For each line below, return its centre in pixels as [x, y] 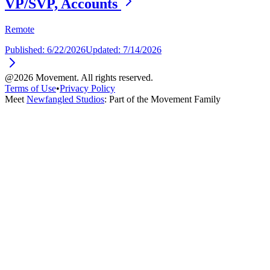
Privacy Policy [87, 88]
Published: [26, 49]
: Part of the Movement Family [162, 99]
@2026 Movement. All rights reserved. [79, 77]
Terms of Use [30, 88]
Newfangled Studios [65, 99]
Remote [20, 29]
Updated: [104, 49]
